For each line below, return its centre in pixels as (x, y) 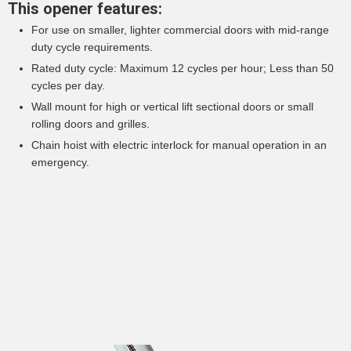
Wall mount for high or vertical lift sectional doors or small (172, 107)
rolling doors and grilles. (90, 124)
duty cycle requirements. (92, 47)
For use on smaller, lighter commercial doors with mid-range (180, 30)
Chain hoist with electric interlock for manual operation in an (179, 145)
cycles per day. (68, 86)
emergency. (60, 163)
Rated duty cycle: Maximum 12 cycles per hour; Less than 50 (183, 69)
